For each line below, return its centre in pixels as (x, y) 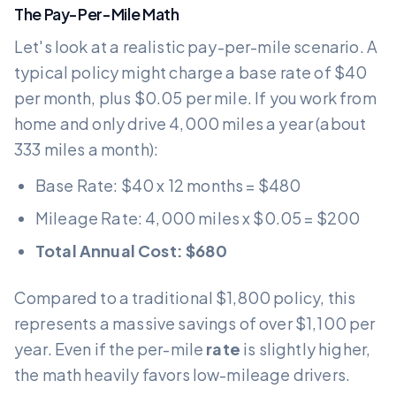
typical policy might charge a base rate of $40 (191, 72)
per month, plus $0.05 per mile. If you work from (195, 98)
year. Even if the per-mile (110, 349)
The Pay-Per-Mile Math (97, 14)
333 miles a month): (87, 149)
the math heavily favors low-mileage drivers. (183, 375)
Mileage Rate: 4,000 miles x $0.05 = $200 (198, 218)
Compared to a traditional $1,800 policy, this (185, 298)
